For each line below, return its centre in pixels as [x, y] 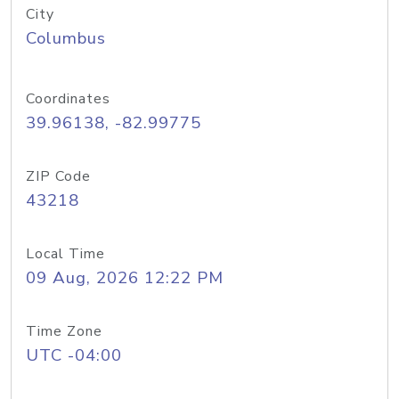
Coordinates [68, 99]
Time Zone [64, 331]
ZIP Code [58, 176]
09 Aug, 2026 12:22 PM [125, 278]
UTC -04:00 [74, 355]
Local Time [65, 254]
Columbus [66, 38]
